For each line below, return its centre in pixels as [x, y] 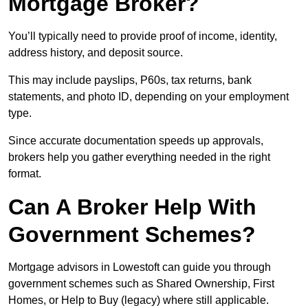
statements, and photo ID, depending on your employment [148, 97]
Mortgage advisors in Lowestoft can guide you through [140, 267]
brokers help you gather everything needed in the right [139, 157]
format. [25, 174]
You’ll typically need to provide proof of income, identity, [143, 36]
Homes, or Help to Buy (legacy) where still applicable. [139, 300]
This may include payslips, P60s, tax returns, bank [130, 80]
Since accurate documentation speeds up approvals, [136, 141]
